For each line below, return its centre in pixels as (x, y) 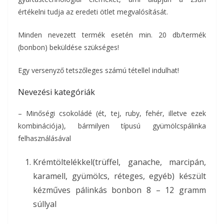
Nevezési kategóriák (56, 92)
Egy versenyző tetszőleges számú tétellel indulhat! (98, 70)
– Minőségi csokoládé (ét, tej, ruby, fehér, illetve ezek (112, 113)
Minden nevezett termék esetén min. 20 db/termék (112, 35)
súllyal (45, 204)
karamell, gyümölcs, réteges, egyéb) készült (119, 176)
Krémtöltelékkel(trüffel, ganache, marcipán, (119, 162)
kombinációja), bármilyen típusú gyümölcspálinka (112, 126)
